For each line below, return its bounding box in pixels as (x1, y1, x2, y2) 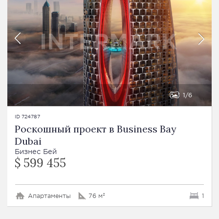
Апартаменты (28, 191, 71, 199)
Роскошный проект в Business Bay (15, 122, 176, 135)
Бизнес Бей (15, 147, 57, 155)
